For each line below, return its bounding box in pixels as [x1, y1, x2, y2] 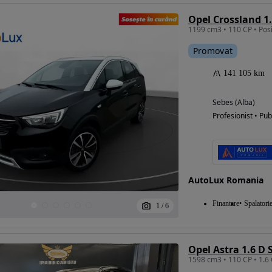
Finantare [212, 199, 239, 208]
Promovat [192, 45, 233, 57]
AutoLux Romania [188, 174, 263, 186]
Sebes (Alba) [212, 97, 255, 108]
